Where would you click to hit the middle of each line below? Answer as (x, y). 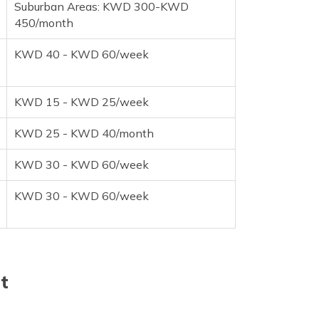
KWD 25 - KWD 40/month (84, 133)
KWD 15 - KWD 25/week (82, 101)
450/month (44, 22)
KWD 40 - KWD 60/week (82, 54)
